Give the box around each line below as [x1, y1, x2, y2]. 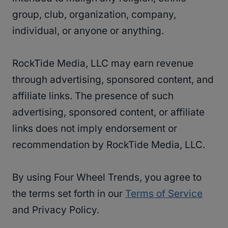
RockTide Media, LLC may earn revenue [12, 58, 193, 70]
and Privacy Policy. [12, 204, 99, 216]
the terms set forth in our [12, 188, 125, 200]
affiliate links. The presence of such [12, 90, 174, 102]
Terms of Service [125, 188, 203, 200]
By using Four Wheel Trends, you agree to [12, 172, 202, 184]
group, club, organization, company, [12, 9, 176, 21]
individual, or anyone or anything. [12, 25, 164, 37]
